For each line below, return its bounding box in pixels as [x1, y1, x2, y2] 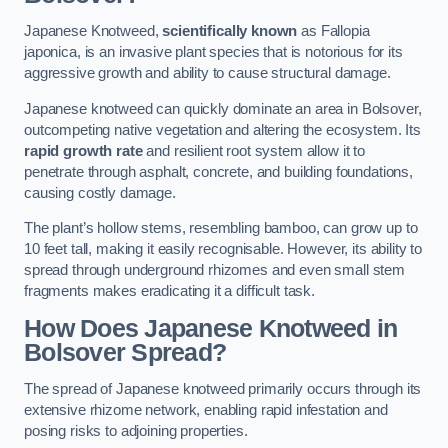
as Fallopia [297, 23, 370, 40]
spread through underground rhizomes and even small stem [24, 262, 406, 279]
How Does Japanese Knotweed [24, 314, 377, 342]
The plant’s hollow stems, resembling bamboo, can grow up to [24, 220, 418, 237]
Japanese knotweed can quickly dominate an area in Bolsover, [24, 100, 422, 117]
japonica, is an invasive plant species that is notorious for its [24, 44, 403, 61]
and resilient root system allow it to [142, 142, 366, 159]
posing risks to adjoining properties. [24, 423, 248, 440]
